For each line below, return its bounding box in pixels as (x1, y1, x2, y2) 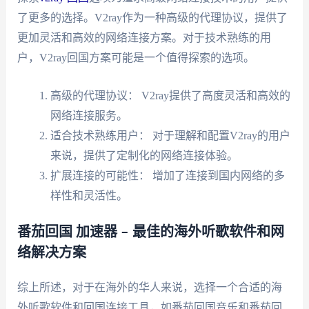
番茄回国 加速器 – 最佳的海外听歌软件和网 (17, 225, 284, 239)
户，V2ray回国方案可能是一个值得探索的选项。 (17, 52, 255, 64)
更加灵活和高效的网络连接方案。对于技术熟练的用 (17, 32, 271, 44)
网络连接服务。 (50, 109, 128, 121)
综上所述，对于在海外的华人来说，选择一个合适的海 (17, 281, 282, 293)
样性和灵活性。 (50, 189, 128, 201)
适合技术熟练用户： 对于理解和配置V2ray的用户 (50, 129, 290, 141)
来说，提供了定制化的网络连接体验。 (50, 149, 238, 161)
